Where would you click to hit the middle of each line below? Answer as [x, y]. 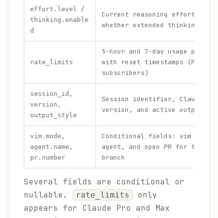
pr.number [48, 157]
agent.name [50, 147]
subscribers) [125, 73]
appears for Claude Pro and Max [97, 208]
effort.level [54, 9]
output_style [54, 115]
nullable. [48, 195]
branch [113, 157]
